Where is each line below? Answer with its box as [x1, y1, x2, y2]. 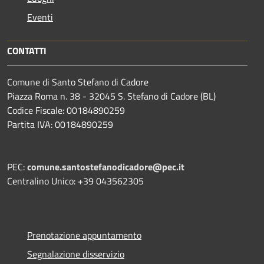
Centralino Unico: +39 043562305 [7, 173, 144, 188]
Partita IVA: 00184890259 [7, 117, 113, 131]
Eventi [27, 9, 53, 24]
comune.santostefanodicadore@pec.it [27, 159, 184, 174]
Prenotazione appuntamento [27, 227, 141, 242]
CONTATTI [7, 43, 47, 58]
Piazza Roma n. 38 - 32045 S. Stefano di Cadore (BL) [7, 88, 216, 103]
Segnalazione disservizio [27, 246, 124, 261]
